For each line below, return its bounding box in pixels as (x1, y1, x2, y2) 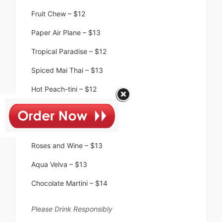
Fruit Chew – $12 (31, 9, 85, 18)
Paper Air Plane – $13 (31, 28, 101, 37)
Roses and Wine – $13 (31, 141, 103, 150)
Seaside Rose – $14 (31, 122, 95, 131)
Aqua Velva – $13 (31, 160, 87, 169)
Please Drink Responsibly (31, 205, 112, 214)
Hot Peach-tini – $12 (31, 85, 97, 94)
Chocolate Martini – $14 (31, 179, 108, 188)
